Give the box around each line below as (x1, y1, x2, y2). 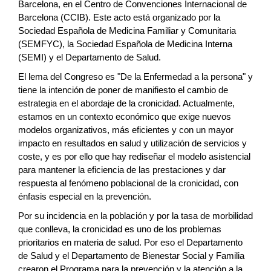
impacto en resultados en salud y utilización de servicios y (18, 138, 247, 148)
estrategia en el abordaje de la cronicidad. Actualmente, (18, 98, 235, 108)
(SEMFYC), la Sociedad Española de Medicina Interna (18, 39, 232, 49)
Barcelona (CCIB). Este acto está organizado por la (18, 12, 220, 22)
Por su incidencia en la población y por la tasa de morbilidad (18, 211, 253, 221)
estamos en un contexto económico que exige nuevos (18, 111, 231, 122)
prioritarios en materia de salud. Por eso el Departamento (18, 237, 243, 247)
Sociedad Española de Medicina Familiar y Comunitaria (18, 25, 236, 36)
